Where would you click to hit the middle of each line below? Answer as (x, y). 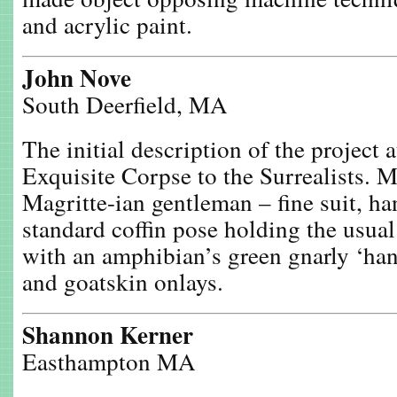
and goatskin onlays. (123, 281)
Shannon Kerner (108, 335)
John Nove (77, 78)
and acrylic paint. (107, 24)
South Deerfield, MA (125, 104)
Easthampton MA (109, 361)
